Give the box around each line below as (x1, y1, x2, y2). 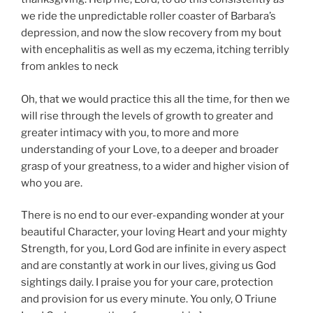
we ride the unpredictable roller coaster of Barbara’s (21, 10, 276, 23)
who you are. (21, 176, 82, 189)
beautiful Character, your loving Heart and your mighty (21, 226, 287, 239)
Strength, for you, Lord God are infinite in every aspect (21, 242, 286, 256)
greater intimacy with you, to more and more (21, 126, 239, 139)
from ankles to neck (21, 60, 118, 73)
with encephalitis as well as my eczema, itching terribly (21, 43, 289, 57)
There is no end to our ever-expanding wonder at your (21, 209, 284, 222)
